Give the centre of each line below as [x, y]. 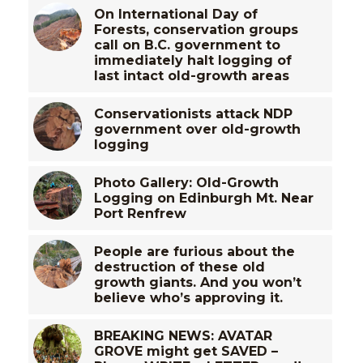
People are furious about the [194, 252]
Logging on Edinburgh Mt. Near [203, 199]
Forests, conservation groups [196, 30]
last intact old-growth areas [191, 76]
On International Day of [175, 15]
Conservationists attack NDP [193, 114]
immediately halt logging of [192, 61]
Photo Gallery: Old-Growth [186, 183]
